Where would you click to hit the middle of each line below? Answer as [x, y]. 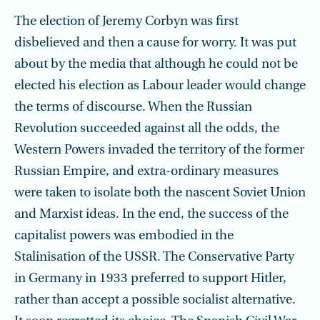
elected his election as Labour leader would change [160, 86]
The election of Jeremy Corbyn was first [126, 22]
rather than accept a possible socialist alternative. [155, 300]
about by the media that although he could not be [156, 65]
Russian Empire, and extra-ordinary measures [146, 172]
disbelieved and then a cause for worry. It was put [155, 43]
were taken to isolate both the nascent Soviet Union [160, 193]
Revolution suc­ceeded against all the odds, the [147, 129]
